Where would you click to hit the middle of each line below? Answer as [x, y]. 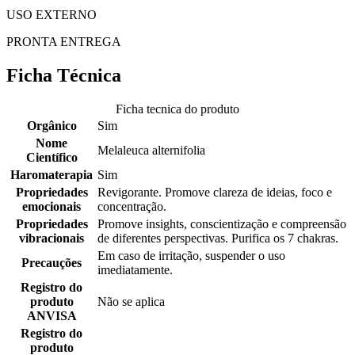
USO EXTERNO [52, 15]
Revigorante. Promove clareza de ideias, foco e [215, 193]
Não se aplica [131, 302]
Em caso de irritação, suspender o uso [191, 256]
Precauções [52, 263]
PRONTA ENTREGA [64, 42]
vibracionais [52, 239]
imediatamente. [135, 270]
